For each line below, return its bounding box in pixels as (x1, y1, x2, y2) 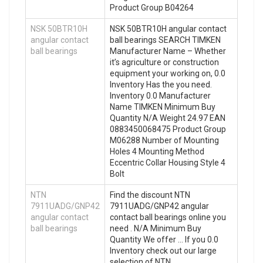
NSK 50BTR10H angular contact (110, 24, 227, 34)
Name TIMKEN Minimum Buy (110, 102, 215, 112)
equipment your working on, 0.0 (110, 69, 225, 79)
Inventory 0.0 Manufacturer (110, 91, 211, 101)
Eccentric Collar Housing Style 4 (110, 158, 225, 168)
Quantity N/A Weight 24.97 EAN (110, 113, 225, 123)
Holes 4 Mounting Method (110, 147, 204, 157)
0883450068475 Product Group (110, 124, 226, 134)
